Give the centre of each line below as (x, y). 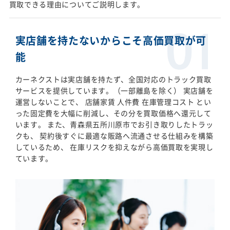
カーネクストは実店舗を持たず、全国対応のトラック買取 (113, 79)
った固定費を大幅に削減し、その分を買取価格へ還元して (113, 113)
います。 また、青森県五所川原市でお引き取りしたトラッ (114, 124)
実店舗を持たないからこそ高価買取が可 (111, 40)
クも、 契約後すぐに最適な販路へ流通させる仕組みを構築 (114, 135)
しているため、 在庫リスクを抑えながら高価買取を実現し (114, 147)
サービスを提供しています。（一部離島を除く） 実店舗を (114, 90)
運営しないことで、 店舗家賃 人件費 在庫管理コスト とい (113, 101)
